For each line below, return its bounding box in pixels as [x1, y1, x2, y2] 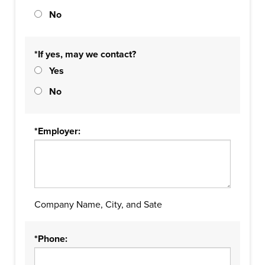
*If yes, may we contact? [34, 49, 136, 60]
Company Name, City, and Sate [34, 199, 162, 211]
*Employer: [34, 125, 80, 137]
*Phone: [34, 233, 67, 245]
